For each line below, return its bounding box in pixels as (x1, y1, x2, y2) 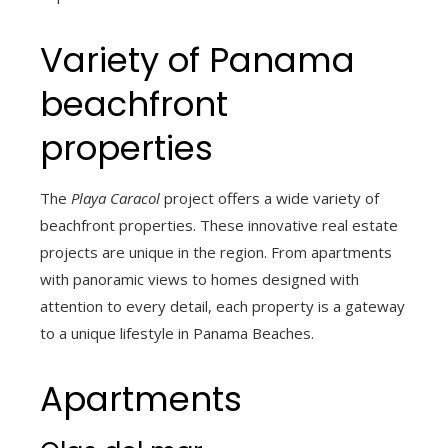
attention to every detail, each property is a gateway (40, 296, 405, 317)
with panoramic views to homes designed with (40, 269, 359, 290)
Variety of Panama (40, 36, 355, 85)
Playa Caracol (71, 188, 160, 209)
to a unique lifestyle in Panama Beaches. (40, 323, 314, 344)
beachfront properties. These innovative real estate (40, 215, 398, 236)
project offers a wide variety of (160, 188, 379, 209)
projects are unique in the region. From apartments (40, 242, 392, 263)
